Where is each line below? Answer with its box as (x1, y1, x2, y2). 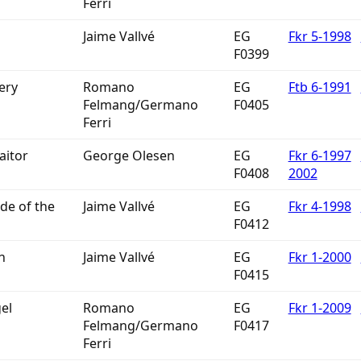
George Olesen (82, 147, 175, 164)
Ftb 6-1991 (288, 78, 351, 96)
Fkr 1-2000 (288, 248, 351, 266)
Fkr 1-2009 (288, 299, 351, 317)
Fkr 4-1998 (288, 197, 351, 215)
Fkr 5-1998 (288, 27, 351, 45)
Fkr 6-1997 (288, 147, 351, 164)
